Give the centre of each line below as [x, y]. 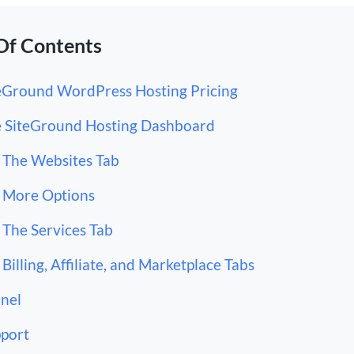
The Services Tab [58, 230]
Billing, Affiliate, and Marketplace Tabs [129, 265]
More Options [49, 195]
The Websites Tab [61, 160]
